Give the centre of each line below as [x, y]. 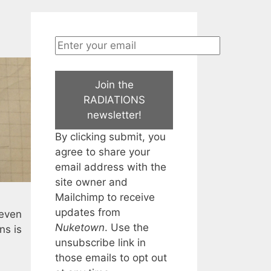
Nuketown [80, 227]
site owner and [91, 182]
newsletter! [114, 115]
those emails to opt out [111, 257]
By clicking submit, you [110, 136]
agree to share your [103, 152]
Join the [114, 84]
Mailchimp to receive [105, 197]
